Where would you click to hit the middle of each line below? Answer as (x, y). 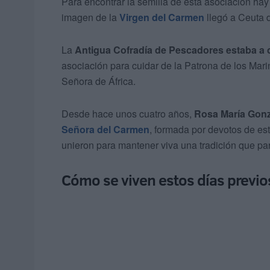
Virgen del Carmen (162, 17)
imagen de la (90, 17)
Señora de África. (99, 81)
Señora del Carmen (105, 130)
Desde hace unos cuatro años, (128, 114)
